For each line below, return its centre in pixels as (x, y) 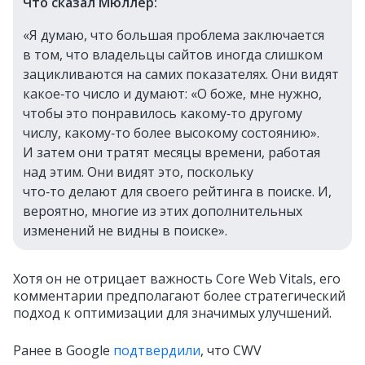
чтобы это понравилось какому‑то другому (163, 114)
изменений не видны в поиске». (125, 231)
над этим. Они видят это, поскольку (138, 172)
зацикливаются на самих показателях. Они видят (181, 75)
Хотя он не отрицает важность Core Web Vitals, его (177, 279)
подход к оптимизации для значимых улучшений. (172, 313)
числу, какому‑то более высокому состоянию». (171, 133)
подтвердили (157, 351)
